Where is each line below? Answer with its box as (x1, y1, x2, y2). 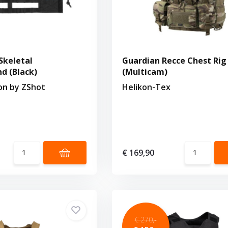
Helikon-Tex (122, 81, 170, 93)
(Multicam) (122, 66, 167, 77)
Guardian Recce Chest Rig (122, 54, 226, 66)
